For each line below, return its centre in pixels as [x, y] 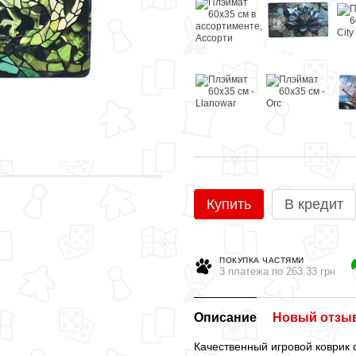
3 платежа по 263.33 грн [277, 271]
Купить [229, 204]
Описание [225, 317]
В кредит [314, 204]
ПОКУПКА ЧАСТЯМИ [262, 260]
